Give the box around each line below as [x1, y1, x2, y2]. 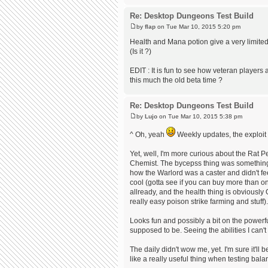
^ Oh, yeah [130, 130, 166, 139]
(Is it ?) [130, 47, 151, 56]
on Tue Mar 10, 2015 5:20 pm [156, 23, 240, 30]
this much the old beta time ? [130, 75, 223, 84]
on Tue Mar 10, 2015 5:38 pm [157, 112, 242, 120]
